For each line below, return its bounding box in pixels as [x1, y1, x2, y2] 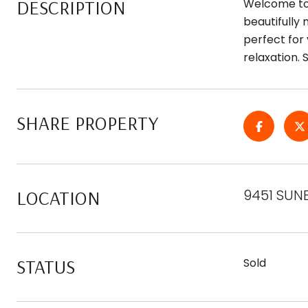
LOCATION [16, 186, 100, 210]
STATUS [16, 254, 75, 278]
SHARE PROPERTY [16, 111, 158, 135]
